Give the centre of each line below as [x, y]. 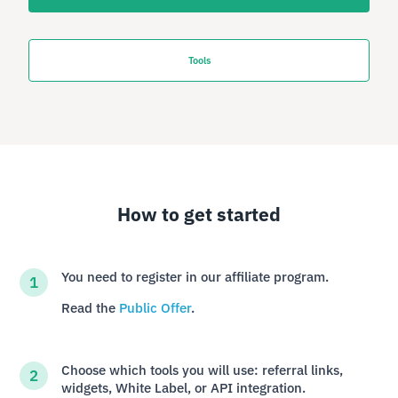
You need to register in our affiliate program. [195, 277]
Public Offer [155, 308]
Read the [90, 308]
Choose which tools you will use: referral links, [202, 370]
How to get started [199, 214]
